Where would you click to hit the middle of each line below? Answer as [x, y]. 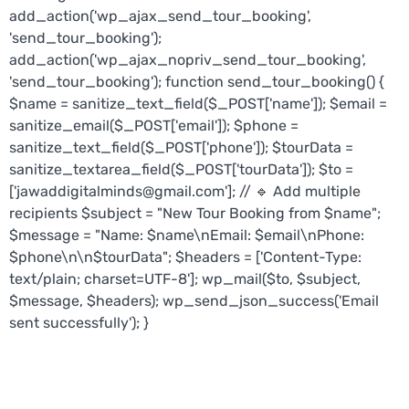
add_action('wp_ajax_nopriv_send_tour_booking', [188, 60]
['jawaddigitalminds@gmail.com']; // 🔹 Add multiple [185, 192]
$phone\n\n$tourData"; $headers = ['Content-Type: [185, 257]
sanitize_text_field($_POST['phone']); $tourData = [181, 148]
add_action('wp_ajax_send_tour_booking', [160, 16]
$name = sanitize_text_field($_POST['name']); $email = [198, 104]
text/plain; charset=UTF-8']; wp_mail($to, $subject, [185, 279]
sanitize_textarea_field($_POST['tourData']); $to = [181, 170]
